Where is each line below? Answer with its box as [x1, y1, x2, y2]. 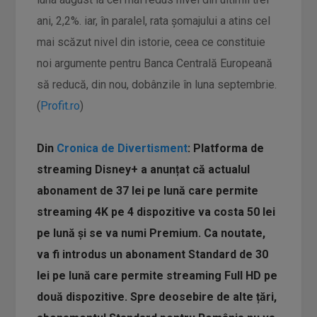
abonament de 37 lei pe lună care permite [37, 184, 259, 197]
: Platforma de [188, 142, 265, 155]
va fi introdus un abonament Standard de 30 [37, 248, 269, 261]
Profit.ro [40, 99, 81, 113]
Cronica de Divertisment [57, 142, 188, 155]
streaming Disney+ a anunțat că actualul [37, 163, 250, 176]
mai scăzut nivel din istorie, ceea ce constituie [37, 35, 266, 49]
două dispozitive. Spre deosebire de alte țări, [37, 290, 277, 304]
